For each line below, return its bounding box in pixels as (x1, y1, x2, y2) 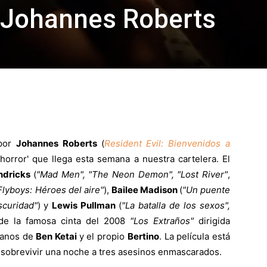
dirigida (198, 215, 230, 227)
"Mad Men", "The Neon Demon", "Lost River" (36, 169, 228, 181)
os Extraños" (138, 215, 198, 227)
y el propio (79, 231, 128, 243)
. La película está (159, 231, 231, 243)
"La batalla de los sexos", (122, 200, 231, 212)
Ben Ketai (36, 231, 79, 243)
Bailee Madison (111, 184, 179, 196)
